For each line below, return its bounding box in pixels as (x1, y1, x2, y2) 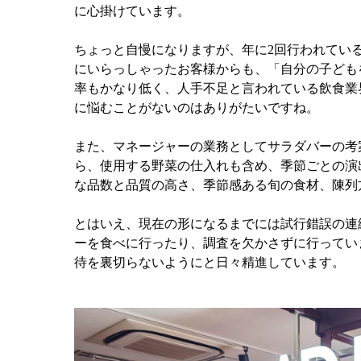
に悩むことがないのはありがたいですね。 (74, 100, 319, 114)
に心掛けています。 (74, 3, 190, 18)
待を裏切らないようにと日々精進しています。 (74, 255, 345, 269)
